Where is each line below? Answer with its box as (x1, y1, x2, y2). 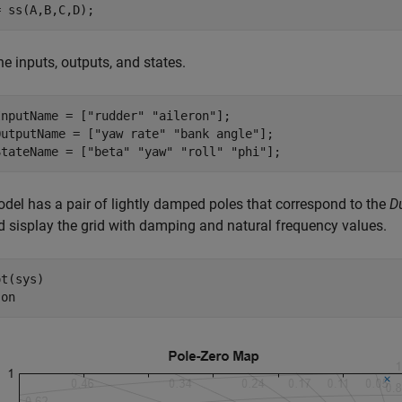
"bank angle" (173, 127, 259, 141)
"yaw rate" (94, 127, 166, 141)
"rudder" (87, 109, 144, 123)
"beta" (87, 144, 130, 159)
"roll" (180, 144, 223, 159)
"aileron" (152, 109, 216, 123)
